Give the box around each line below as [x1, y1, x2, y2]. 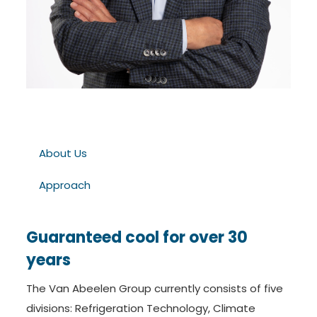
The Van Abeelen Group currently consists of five [25, 281, 283, 296]
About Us [38, 146, 87, 161]
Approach [38, 178, 91, 193]
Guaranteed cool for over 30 [25, 226, 248, 249]
